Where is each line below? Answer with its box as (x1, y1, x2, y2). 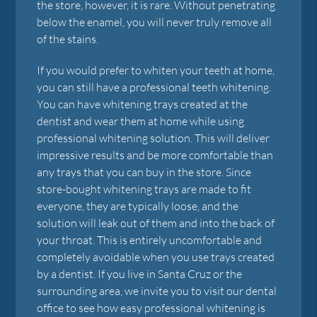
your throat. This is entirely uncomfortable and (37, 232, 263, 247)
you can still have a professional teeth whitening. (37, 79, 272, 94)
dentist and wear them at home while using (37, 113, 245, 128)
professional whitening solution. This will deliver (37, 130, 270, 145)
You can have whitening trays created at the (37, 96, 248, 111)
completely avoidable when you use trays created (37, 249, 275, 264)
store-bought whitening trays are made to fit (37, 181, 252, 196)
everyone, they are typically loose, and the (37, 198, 239, 213)
